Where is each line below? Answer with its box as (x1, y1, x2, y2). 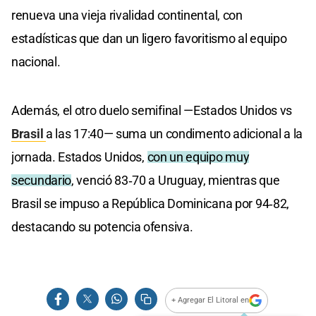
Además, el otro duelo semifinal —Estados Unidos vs (11, 102, 293, 118)
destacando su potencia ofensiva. (11, 219, 193, 234)
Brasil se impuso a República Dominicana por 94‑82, (11, 195, 290, 211)
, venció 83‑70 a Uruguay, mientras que (71, 172, 280, 188)
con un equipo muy (147, 149, 250, 164)
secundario (11, 172, 71, 188)
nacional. (11, 54, 61, 69)
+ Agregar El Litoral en (171, 296, 250, 305)
